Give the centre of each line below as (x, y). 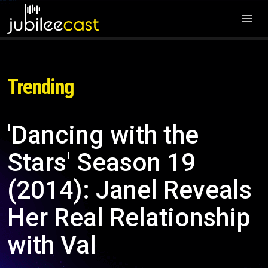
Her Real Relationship (129, 217)
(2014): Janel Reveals (130, 190)
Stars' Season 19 (101, 162)
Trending (40, 87)
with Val (52, 245)
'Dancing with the (103, 135)
